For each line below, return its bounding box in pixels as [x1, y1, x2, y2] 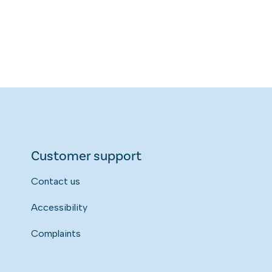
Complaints [31, 227, 81, 239]
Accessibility [31, 201, 88, 213]
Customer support [31, 147, 142, 164]
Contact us [31, 175, 81, 187]
